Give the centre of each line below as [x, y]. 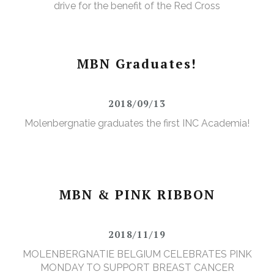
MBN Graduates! [137, 64]
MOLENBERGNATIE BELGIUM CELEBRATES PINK [137, 254]
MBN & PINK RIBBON [137, 195]
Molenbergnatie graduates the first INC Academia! [137, 124]
